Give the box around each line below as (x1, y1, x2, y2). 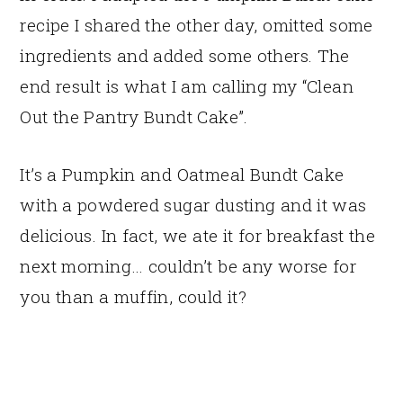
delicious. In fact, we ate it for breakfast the (20, 223, 376, 246)
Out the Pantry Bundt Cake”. (20, 104, 248, 128)
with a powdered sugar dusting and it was (20, 193, 367, 216)
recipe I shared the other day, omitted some (20, 13, 373, 36)
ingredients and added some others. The (20, 43, 350, 67)
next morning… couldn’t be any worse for (20, 254, 357, 277)
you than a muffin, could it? (20, 284, 247, 308)
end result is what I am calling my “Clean (20, 74, 354, 97)
